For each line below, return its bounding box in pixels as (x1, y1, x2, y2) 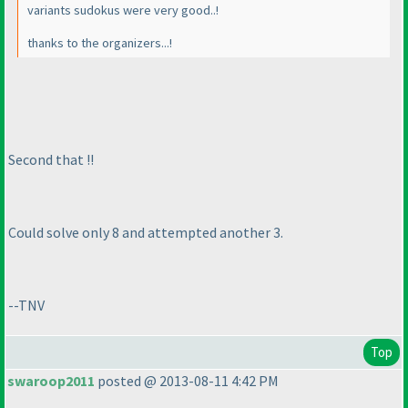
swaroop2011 (7, 372, 95, 391)
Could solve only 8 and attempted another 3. (8, 222, 283, 241)
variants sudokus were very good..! (27, 2, 219, 19)
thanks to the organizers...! (27, 35, 172, 52)
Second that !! (8, 149, 94, 168)
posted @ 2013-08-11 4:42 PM (95, 372, 279, 391)
